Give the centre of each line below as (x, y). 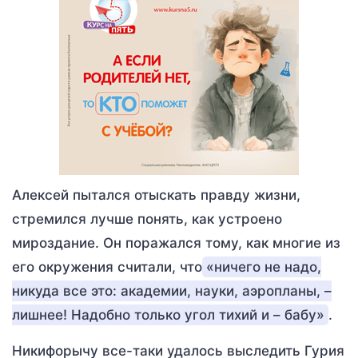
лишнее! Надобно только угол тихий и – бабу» (168, 315)
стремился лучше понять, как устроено (147, 219)
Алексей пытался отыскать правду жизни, (156, 195)
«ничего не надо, (264, 267)
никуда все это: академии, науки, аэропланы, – (172, 291)
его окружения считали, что (107, 267)
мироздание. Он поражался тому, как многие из (176, 243)
